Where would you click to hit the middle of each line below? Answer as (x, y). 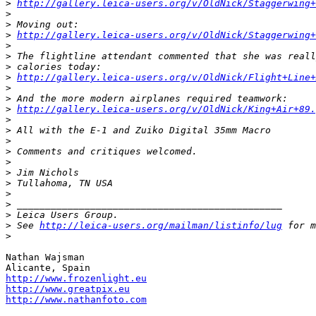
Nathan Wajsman (45, 257)
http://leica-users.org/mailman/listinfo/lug (161, 225)
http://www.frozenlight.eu (76, 278)
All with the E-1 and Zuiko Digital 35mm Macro (141, 130)
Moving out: (45, 24)
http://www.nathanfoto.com (76, 299)
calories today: (56, 67)
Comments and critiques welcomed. (104, 151)
